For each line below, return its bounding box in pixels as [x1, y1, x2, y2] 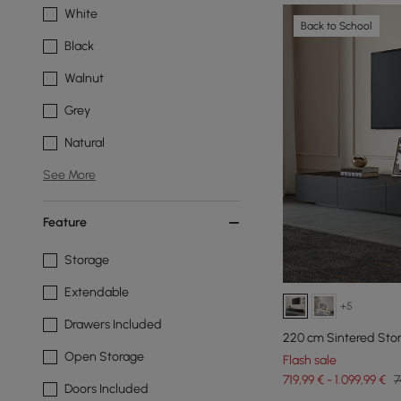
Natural [64, 135, 105, 150]
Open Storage [64, 349, 144, 364]
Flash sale [283, 352, 337, 368]
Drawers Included [64, 317, 162, 332]
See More [43, 167, 96, 183]
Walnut [64, 71, 104, 86]
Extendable [64, 285, 129, 300]
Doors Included [64, 381, 149, 397]
